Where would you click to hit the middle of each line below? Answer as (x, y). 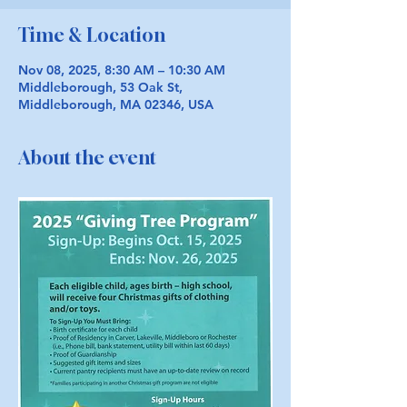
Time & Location (92, 35)
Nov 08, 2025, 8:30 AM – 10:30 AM (122, 70)
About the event (87, 158)
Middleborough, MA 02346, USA (116, 104)
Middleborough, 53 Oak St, (100, 87)
